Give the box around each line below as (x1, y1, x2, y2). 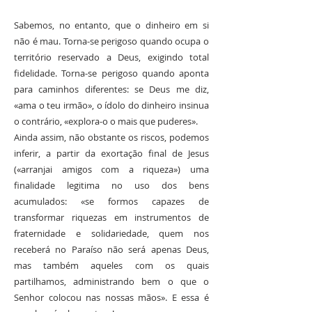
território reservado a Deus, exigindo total (14, 51, 209, 63)
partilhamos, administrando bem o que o (14, 275, 209, 288)
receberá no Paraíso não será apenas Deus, (14, 243, 209, 256)
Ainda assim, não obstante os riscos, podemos (14, 131, 209, 143)
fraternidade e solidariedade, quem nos (14, 227, 209, 240)
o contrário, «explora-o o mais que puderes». (14, 115, 198, 127)
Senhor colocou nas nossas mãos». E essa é (14, 291, 209, 304)
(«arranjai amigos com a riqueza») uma (14, 163, 209, 175)
